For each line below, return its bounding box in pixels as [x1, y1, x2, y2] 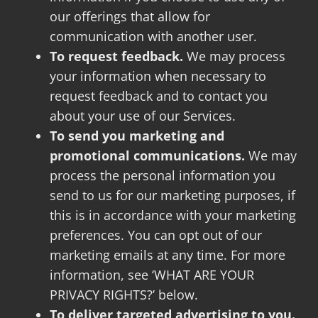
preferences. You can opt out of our [49, 226, 262, 243]
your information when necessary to [49, 67, 266, 84]
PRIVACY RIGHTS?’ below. [49, 285, 198, 303]
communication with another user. [49, 27, 257, 45]
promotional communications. [49, 146, 245, 164]
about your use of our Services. [49, 106, 236, 124]
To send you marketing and [49, 126, 224, 144]
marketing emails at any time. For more [49, 246, 285, 263]
